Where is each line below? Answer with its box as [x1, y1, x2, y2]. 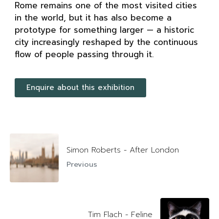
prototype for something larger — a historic [15, 23, 194, 36]
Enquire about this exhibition [26, 82, 134, 93]
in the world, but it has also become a [15, 11, 172, 24]
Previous [66, 159, 97, 170]
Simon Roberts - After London [66, 144, 179, 156]
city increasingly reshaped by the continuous [15, 35, 198, 48]
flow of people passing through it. [15, 47, 154, 61]
